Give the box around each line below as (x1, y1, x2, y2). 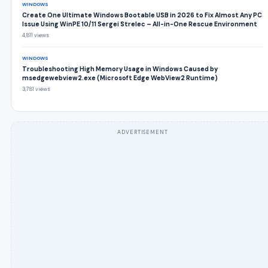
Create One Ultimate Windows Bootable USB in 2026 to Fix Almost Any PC (22, 11, 262, 19)
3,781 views (22, 85, 50, 93)
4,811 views (22, 31, 49, 39)
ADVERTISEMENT (117, 128, 168, 136)
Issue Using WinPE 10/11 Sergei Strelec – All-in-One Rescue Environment (22, 20, 257, 28)
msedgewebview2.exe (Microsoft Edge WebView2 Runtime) (22, 74, 218, 82)
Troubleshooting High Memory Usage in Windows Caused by (22, 65, 218, 73)
